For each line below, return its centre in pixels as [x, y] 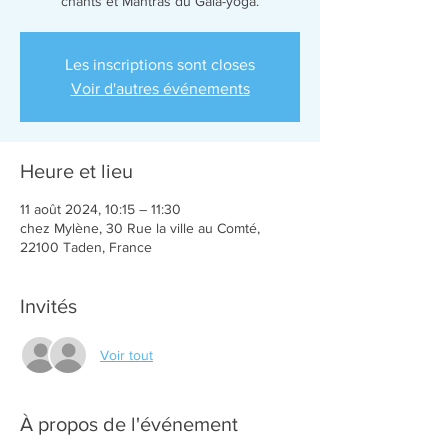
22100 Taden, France [86, 247]
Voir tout [126, 354]
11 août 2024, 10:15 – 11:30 [100, 209]
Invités [48, 306]
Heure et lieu [76, 171]
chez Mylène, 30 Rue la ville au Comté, [140, 228]
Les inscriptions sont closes [160, 64]
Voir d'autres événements [160, 88]
